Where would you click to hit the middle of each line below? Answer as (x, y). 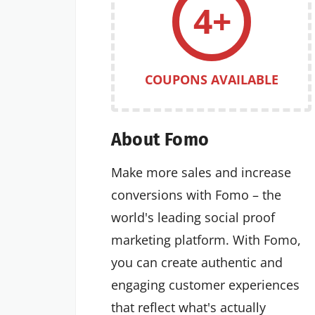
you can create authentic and (197, 263)
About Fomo (160, 140)
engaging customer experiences (205, 285)
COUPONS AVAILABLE (211, 79)
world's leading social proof (193, 218)
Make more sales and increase (201, 173)
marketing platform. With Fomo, (206, 240)
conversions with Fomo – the (196, 195)
